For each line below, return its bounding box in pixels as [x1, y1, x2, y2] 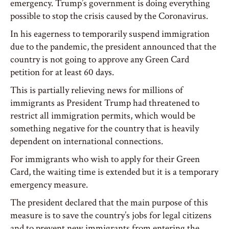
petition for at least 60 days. [10, 66, 114, 79]
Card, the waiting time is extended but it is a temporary [10, 166, 218, 178]
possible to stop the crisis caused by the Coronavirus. [10, 10, 208, 22]
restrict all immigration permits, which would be [10, 109, 195, 122]
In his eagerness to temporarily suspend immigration [10, 28, 210, 40]
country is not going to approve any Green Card [10, 53, 189, 66]
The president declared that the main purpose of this [10, 196, 208, 209]
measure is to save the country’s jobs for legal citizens [10, 209, 212, 222]
